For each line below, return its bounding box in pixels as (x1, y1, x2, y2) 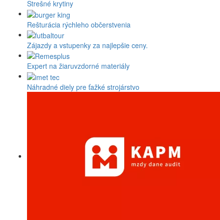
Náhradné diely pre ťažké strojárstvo (27, 82, 139, 92)
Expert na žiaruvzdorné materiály (27, 61, 130, 71)
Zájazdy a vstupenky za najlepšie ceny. (27, 40, 148, 51)
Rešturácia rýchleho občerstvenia (27, 19, 131, 29)
